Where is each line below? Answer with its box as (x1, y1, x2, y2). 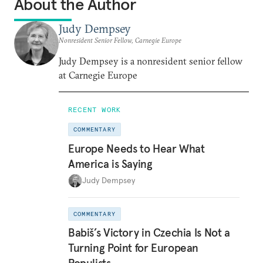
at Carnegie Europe (59, 69, 137, 81)
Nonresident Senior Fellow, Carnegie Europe (59, 36, 181, 45)
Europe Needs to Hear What (68, 141, 205, 156)
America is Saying (68, 156, 153, 171)
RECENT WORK (68, 105, 122, 114)
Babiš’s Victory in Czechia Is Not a (68, 225, 230, 240)
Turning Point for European (68, 241, 199, 255)
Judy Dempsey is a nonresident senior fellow (59, 55, 242, 67)
